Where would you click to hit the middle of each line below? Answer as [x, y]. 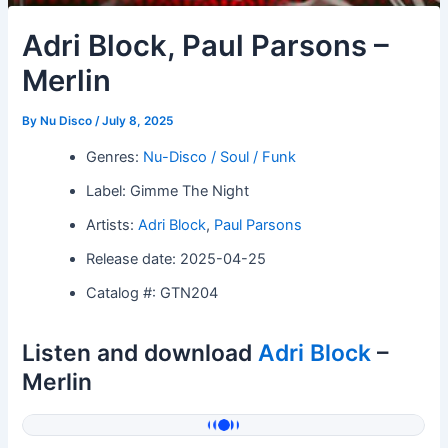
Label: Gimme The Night [168, 190]
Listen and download [140, 352]
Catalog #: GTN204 [152, 292]
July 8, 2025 [138, 121]
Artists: [112, 224]
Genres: [115, 156]
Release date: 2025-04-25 [176, 258]
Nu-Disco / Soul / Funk [220, 156]
